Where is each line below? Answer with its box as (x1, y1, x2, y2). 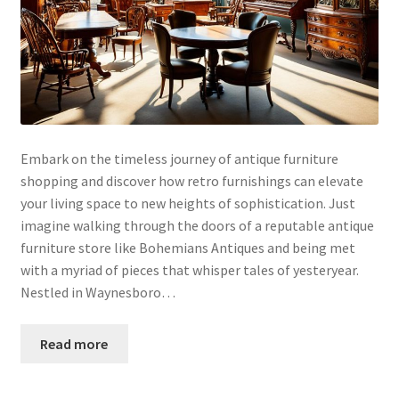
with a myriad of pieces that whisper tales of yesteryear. (20, 260, 359, 279)
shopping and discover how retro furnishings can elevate (20, 171, 363, 190)
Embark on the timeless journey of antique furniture (20, 149, 338, 167)
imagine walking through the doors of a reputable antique (20, 216, 374, 234)
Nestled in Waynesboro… (20, 282, 175, 301)
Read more (40, 334, 109, 353)
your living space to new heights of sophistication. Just (20, 193, 355, 212)
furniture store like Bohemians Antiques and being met (20, 238, 355, 256)
